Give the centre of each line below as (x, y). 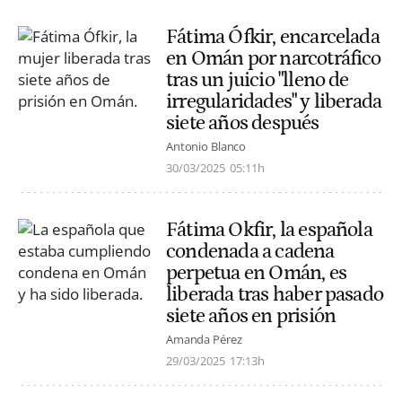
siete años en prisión (251, 315)
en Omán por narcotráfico (274, 58)
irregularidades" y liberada (274, 101)
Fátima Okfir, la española (269, 229)
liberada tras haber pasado (275, 294)
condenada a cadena (250, 251)
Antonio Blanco (206, 146)
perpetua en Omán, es (256, 272)
